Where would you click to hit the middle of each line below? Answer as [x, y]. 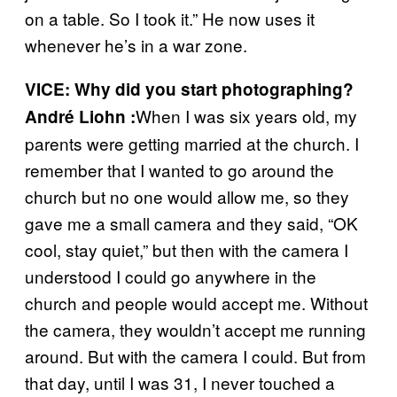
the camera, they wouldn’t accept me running [195, 329]
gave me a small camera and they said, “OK [191, 222]
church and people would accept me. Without [196, 302]
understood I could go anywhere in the [171, 276]
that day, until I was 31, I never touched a [180, 382]
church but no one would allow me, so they [187, 196]
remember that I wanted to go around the [179, 169]
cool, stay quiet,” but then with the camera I [187, 249]
